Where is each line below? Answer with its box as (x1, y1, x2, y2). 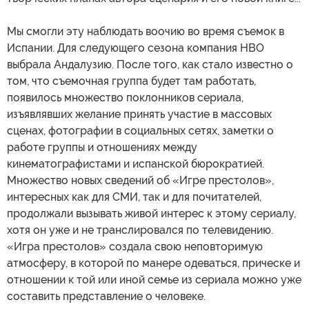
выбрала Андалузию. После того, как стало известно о (7, 58, 293, 72)
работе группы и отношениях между (7, 141, 197, 154)
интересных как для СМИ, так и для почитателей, (7, 190, 261, 204)
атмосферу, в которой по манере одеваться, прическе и (7, 257, 300, 270)
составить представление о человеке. (7, 290, 206, 303)
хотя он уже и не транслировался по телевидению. (7, 223, 273, 237)
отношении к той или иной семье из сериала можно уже (7, 273, 301, 287)
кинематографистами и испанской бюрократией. (7, 157, 264, 171)
